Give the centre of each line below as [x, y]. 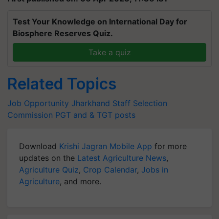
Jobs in [155, 170]
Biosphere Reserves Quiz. [63, 33]
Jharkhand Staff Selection [119, 103]
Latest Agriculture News [122, 158]
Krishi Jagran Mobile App [106, 146]
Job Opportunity [38, 103]
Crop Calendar [110, 170]
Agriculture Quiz [49, 170]
